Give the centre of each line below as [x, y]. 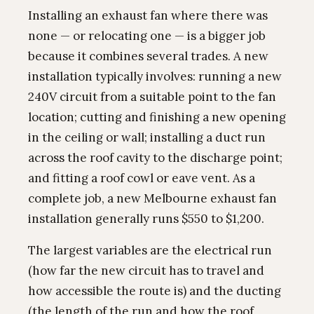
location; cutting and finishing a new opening [157, 117]
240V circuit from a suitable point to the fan [152, 97]
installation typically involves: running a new [155, 76]
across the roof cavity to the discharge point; [155, 158]
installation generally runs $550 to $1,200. [146, 219]
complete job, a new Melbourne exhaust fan [152, 198]
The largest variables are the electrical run [150, 250]
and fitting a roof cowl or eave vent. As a [142, 178]
